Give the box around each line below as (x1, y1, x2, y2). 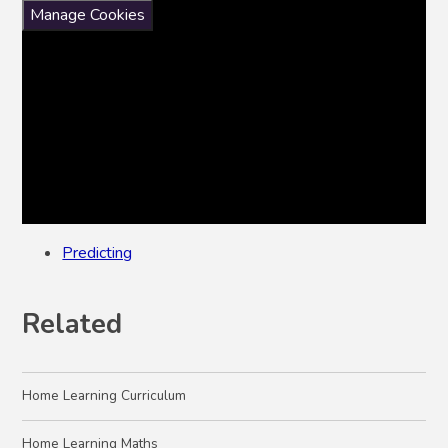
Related (22, 305, 123, 343)
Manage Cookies (30, 3, 146, 26)
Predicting (62, 241, 133, 264)
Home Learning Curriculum (22, 386, 187, 406)
